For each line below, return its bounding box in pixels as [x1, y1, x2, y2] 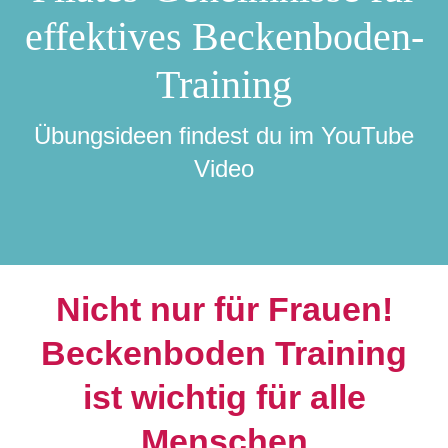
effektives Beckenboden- [24, 14, 424, 60]
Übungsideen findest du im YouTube [34, 122, 414, 150]
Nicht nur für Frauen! [55, 290, 393, 329]
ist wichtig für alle [82, 378, 366, 417]
